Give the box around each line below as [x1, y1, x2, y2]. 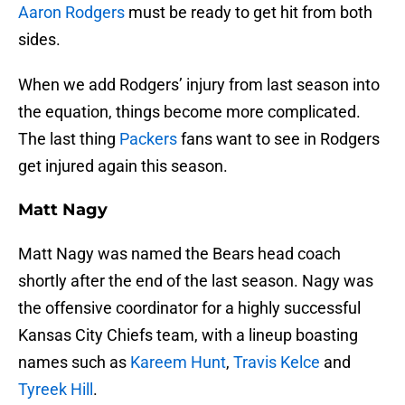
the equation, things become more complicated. [18, 102, 361, 122]
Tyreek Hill [18, 380, 93, 400]
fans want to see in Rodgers [177, 129, 380, 149]
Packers [119, 129, 177, 149]
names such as [18, 353, 130, 372]
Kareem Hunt [130, 353, 226, 372]
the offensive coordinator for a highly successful [18, 298, 361, 318]
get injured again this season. [18, 156, 228, 176]
